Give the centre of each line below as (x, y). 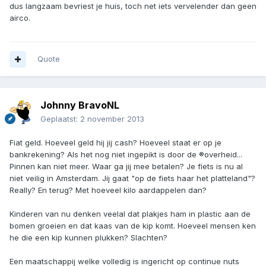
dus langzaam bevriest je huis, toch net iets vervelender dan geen (133, 6)
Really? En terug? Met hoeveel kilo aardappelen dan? (108, 190)
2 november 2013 (112, 119)
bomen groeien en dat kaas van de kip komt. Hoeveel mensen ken (133, 226)
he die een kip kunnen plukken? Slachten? (88, 238)
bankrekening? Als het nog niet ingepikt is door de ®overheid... (126, 155)
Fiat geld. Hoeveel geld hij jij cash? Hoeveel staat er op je (115, 143)
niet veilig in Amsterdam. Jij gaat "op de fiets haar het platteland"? (132, 178)
